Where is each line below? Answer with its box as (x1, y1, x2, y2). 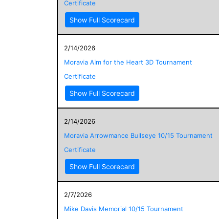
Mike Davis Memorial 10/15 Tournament (64, 204, 183, 213)
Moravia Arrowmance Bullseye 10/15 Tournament (64, 131, 213, 139)
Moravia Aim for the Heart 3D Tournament (64, 58, 192, 66)
